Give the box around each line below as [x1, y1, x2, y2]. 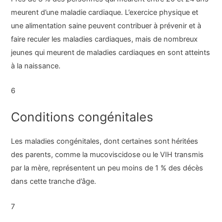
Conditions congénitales [11, 110, 154, 125]
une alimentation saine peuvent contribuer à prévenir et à [11, 21, 202, 30]
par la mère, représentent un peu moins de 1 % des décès [11, 164, 204, 173]
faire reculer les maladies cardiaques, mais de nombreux [11, 34, 198, 44]
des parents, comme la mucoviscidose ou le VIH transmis [11, 150, 204, 160]
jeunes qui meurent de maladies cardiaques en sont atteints [11, 48, 211, 57]
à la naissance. [11, 61, 61, 70]
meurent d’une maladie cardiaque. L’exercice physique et [11, 7, 199, 17]
